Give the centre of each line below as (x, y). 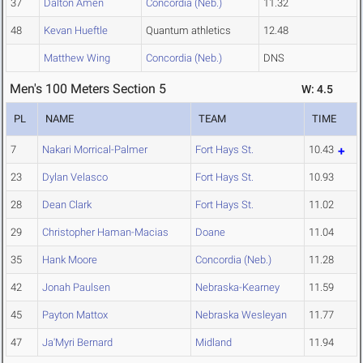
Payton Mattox (75, 315)
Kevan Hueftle (76, 31)
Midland (214, 343)
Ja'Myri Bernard (77, 343)
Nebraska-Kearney (237, 288)
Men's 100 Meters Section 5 (88, 89)
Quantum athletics (188, 31)
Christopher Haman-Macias (105, 233)
